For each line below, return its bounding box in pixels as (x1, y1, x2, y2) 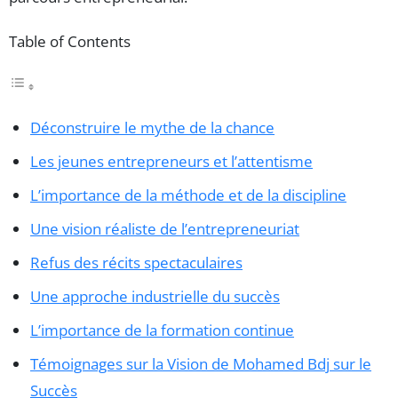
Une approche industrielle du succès (30, 286, 280, 307)
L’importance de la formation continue (30, 320, 294, 341)
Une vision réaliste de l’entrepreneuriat (30, 219, 299, 240)
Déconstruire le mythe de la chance (30, 117, 275, 139)
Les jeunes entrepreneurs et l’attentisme (30, 151, 313, 172)
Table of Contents (9, 31, 131, 52)
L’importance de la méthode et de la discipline (30, 185, 346, 206)
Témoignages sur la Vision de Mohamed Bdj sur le (30, 354, 371, 375)
